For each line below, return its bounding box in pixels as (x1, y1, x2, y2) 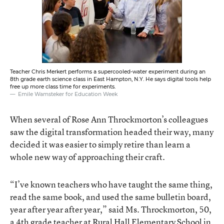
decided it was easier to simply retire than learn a (10, 138, 190, 150)
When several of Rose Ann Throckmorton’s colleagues (10, 113, 208, 125)
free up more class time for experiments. (10, 83, 115, 90)
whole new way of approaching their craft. (10, 150, 165, 162)
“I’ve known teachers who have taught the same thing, (10, 178, 212, 190)
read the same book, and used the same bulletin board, (10, 190, 211, 202)
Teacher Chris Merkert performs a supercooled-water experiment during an (10, 68, 205, 75)
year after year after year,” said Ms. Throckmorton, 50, (10, 203, 211, 215)
